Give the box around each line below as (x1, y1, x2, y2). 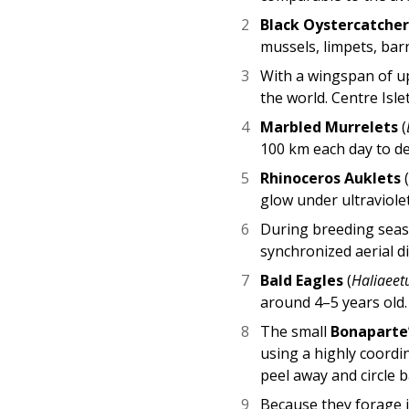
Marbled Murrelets (260, 116, 399, 137)
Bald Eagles (260, 269, 344, 290)
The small (260, 320, 331, 341)
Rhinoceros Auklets (260, 167, 402, 188)
